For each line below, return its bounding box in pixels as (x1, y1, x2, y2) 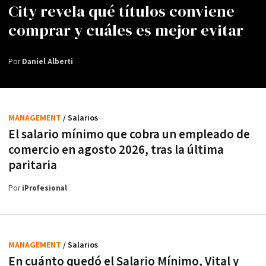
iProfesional (22, 183, 67, 194)
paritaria (8, 157, 57, 173)
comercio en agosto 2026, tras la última (8, 141, 224, 158)
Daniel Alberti (22, 56, 73, 67)
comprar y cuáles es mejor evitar (8, 19, 243, 41)
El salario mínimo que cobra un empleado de (8, 126, 250, 142)
